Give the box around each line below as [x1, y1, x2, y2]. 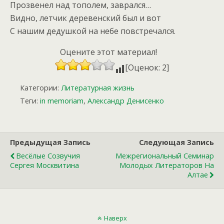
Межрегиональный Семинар [115, 151, 214, 161]
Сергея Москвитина [10, 160, 79, 170]
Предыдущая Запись [10, 137, 90, 147]
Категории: [20, 83, 61, 93]
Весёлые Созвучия [16, 151, 80, 161]
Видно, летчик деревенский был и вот [10, 12, 161, 24]
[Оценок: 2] [125, 62, 169, 73]
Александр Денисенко [87, 96, 164, 106]
